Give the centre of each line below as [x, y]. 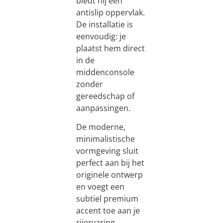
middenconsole [105, 72]
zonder [89, 84]
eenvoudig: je [101, 37]
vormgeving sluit [107, 151]
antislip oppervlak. [110, 13]
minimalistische [105, 139]
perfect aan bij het [110, 163]
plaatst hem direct [110, 49]
